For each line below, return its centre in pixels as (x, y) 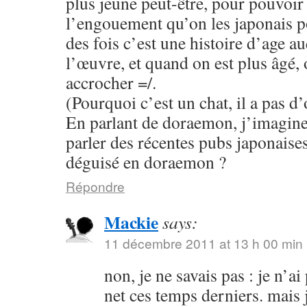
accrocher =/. (111, 82)
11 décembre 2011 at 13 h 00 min (204, 243)
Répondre (95, 186)
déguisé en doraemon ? (146, 162)
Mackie (131, 222)
